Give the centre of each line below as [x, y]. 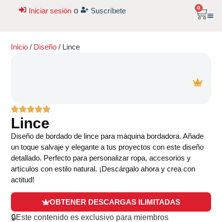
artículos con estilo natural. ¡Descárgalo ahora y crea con [103, 168]
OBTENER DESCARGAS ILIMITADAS [115, 202]
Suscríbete [109, 11]
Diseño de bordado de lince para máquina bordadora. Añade [108, 136]
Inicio [20, 47]
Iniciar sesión [50, 11]
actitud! [23, 179]
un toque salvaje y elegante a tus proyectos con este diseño [108, 147]
